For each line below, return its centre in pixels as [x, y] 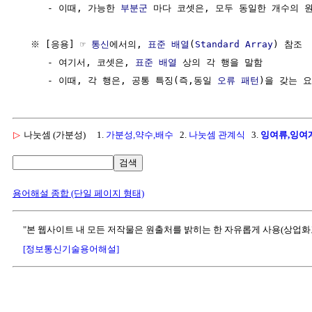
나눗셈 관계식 [217, 134]
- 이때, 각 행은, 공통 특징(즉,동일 [118, 80]
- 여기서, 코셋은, [77, 62]
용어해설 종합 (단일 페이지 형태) [78, 193]
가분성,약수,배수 [140, 134]
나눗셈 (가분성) [55, 134]
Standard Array [234, 44]
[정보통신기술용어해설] [71, 249]
